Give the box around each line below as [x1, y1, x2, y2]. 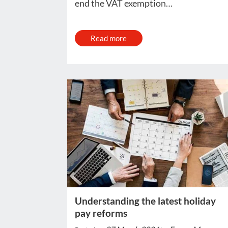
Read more [91, 34, 127, 43]
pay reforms [75, 207, 127, 219]
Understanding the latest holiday [75, 195, 216, 207]
